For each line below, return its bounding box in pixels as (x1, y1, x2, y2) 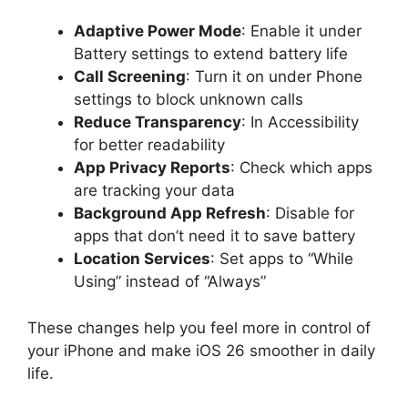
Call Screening (74, 67, 186, 87)
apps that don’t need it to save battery (74, 227, 355, 246)
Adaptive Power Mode (74, 22, 241, 41)
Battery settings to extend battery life (74, 45, 348, 64)
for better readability (74, 136, 225, 155)
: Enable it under (241, 22, 362, 41)
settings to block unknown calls (74, 90, 303, 109)
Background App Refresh (74, 204, 266, 223)
